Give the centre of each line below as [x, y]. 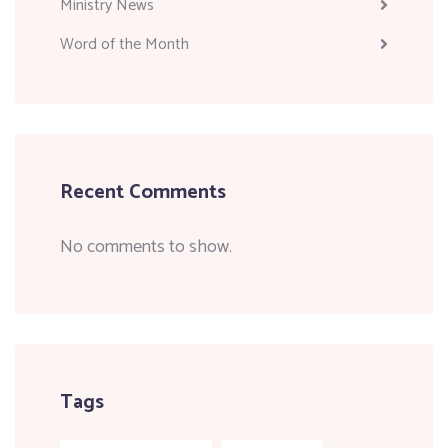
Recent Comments [143, 192]
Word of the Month [124, 44]
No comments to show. [146, 246]
